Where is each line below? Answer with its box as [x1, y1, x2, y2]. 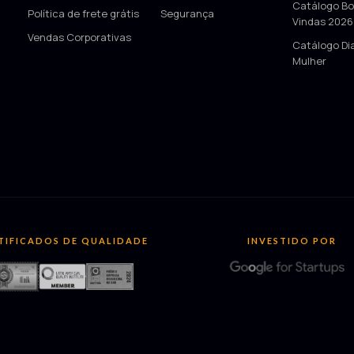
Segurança [160, 6, 214, 21]
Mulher [292, 54, 327, 69]
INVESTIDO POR [247, 235, 337, 247]
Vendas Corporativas [28, 30, 132, 45]
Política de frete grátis [28, 6, 140, 21]
